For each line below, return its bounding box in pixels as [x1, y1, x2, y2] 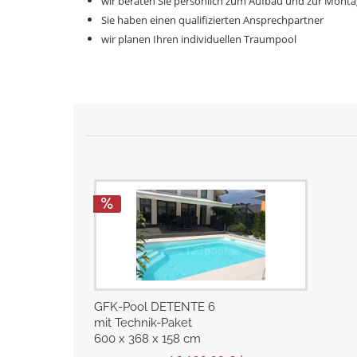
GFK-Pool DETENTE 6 [93, 299, 215, 314]
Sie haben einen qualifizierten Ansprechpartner [101, 13, 324, 27]
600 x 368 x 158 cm [93, 331, 201, 346]
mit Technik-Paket [93, 315, 192, 330]
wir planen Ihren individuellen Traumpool [101, 32, 296, 46]
